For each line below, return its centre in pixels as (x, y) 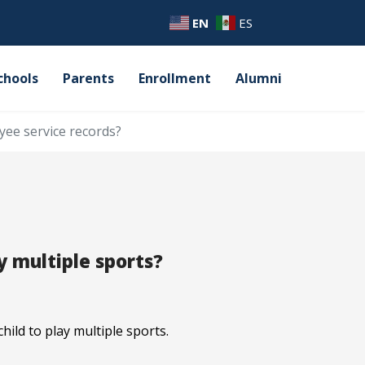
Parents (88, 78)
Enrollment (175, 78)
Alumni (259, 78)
